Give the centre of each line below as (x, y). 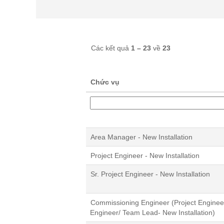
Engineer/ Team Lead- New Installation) (152, 212)
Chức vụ (105, 82)
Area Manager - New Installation (141, 137)
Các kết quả (111, 48)
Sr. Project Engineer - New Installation (150, 174)
